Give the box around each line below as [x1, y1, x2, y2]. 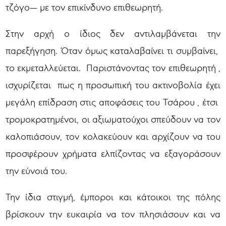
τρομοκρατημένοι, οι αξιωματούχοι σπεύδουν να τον [6, 113, 220, 125]
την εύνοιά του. [6, 164, 68, 176]
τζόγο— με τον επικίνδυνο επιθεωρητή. [6, 1, 163, 13]
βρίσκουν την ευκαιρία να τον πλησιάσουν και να [6, 208, 220, 219]
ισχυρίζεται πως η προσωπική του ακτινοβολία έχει [6, 79, 220, 90]
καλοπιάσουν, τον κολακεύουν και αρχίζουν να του [6, 130, 220, 142]
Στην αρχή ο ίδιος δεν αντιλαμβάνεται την [6, 27, 220, 39]
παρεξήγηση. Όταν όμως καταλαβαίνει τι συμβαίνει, [6, 44, 220, 56]
